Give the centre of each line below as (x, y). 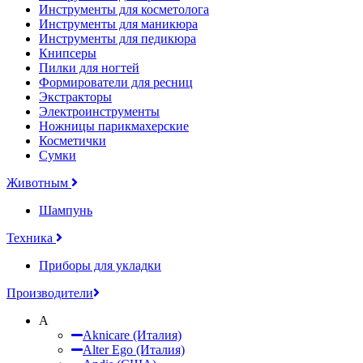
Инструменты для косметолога (124, 9)
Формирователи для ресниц (116, 82)
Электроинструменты (99, 111)
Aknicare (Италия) (132, 335)
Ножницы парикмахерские (114, 126)
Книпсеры (68, 53)
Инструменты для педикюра (117, 38)
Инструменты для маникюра (118, 23)
